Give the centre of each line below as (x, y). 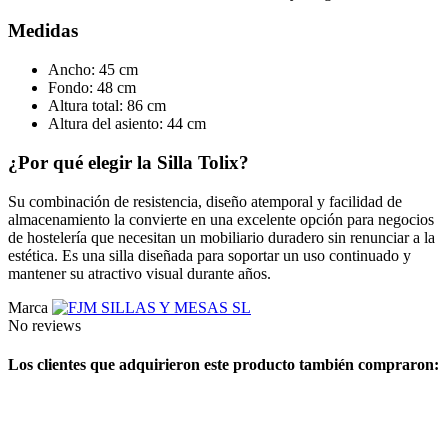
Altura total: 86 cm (107, 106)
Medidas (43, 31)
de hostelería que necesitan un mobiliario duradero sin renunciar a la (221, 237)
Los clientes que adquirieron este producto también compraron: (223, 364)
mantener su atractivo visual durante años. (139, 273)
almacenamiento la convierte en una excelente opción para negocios (221, 219)
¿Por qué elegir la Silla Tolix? (128, 162)
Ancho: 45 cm (93, 70)
